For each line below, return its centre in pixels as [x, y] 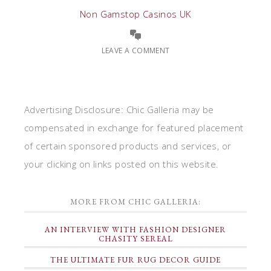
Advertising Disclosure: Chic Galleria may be [119, 109]
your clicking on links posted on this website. [122, 164]
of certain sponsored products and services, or [128, 146]
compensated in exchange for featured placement [134, 128]
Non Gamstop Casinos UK [135, 14]
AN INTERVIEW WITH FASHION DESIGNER [135, 230]
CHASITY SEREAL [135, 239]
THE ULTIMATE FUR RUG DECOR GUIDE [135, 260]
